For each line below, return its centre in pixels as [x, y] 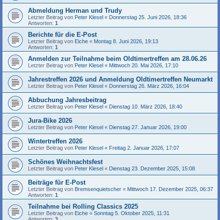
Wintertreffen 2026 [55, 141]
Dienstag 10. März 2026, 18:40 [146, 107]
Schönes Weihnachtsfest [65, 162]
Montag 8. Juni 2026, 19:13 [126, 41]
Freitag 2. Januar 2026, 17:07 [144, 148]
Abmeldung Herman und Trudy [75, 11]
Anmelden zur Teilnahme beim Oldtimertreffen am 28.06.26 [117, 59]
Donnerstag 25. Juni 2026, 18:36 [148, 17]
